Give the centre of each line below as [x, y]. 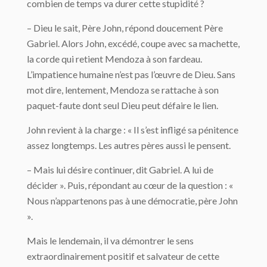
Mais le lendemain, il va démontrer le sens [110, 240]
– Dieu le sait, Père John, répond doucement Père [125, 28]
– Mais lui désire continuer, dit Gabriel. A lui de [120, 170]
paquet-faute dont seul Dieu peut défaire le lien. [122, 105]
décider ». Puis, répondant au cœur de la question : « [130, 185]
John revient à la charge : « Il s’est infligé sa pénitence [133, 130]
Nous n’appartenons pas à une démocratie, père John [132, 201]
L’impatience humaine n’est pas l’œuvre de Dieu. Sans [131, 74]
